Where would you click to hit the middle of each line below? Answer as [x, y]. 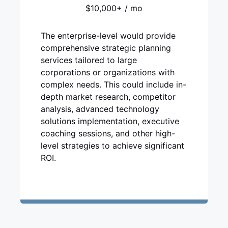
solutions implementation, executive [110, 121]
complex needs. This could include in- [113, 84]
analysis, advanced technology [100, 109]
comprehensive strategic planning [106, 48]
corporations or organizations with [108, 72]
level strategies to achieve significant [112, 146]
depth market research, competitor [108, 97]
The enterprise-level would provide [108, 36]
